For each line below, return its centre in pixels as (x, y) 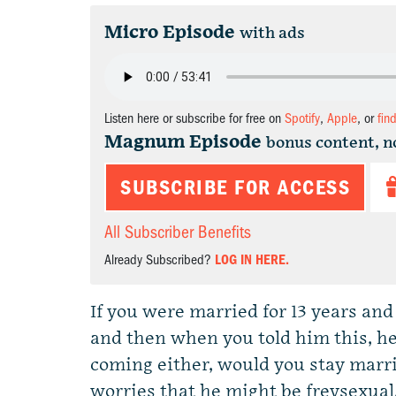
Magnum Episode (183, 142)
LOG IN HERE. (252, 260)
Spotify (302, 118)
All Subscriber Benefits (178, 232)
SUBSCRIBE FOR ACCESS (235, 187)
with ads (272, 33)
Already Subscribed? (160, 260)
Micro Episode (170, 33)
